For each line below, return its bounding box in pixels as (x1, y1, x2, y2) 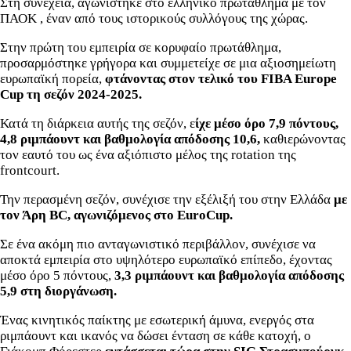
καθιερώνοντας (263, 131, 346, 147)
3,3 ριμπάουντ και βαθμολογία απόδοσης (114, 267, 344, 283)
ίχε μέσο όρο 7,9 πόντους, (195, 115, 338, 131)
